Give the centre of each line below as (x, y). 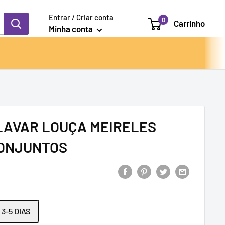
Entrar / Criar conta (81, 17)
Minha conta (72, 29)
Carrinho (189, 23)
